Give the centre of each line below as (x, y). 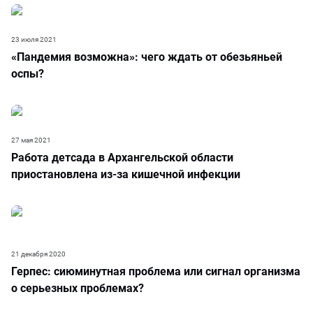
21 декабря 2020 (38, 254)
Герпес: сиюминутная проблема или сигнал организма (156, 271)
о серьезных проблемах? (78, 288)
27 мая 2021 (31, 140)
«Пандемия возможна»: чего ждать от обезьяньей (147, 57)
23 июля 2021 (34, 39)
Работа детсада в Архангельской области (122, 158)
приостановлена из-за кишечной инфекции (126, 174)
